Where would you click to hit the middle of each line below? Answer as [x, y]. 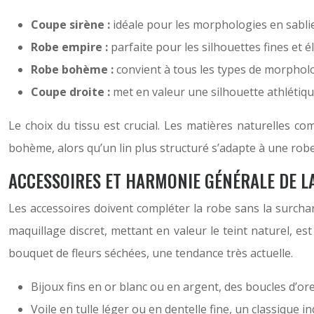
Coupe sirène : [72, 25]
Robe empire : [71, 47]
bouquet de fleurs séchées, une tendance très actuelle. [151, 253]
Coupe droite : [72, 92]
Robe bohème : [74, 69]
